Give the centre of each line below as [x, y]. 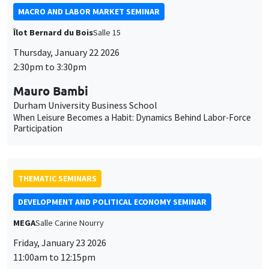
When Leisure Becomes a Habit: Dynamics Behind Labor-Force [132, 117]
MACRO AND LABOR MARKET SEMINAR [89, 11]
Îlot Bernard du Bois [53, 32]
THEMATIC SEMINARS [57, 178]
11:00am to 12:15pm [54, 257]
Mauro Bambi [51, 90]
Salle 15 [107, 32]
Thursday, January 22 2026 [66, 52]
